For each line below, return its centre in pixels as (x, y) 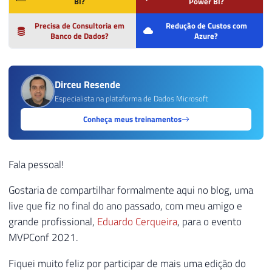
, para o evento (209, 222)
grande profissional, (53, 222)
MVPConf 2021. (43, 238)
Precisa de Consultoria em (79, 25)
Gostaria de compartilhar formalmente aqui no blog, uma (131, 190)
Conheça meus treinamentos (132, 119)
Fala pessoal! (36, 164)
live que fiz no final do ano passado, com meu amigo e (125, 206)
